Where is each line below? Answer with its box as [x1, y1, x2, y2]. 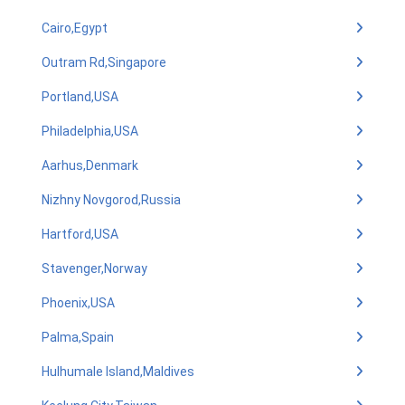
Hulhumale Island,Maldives [42, 364, 194, 379]
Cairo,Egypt [42, 21, 108, 35]
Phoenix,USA [42, 296, 115, 310]
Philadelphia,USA [42, 124, 138, 138]
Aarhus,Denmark [42, 158, 138, 173]
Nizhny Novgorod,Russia [42, 193, 181, 207]
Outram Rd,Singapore [42, 55, 166, 70]
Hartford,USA [42, 227, 118, 241]
